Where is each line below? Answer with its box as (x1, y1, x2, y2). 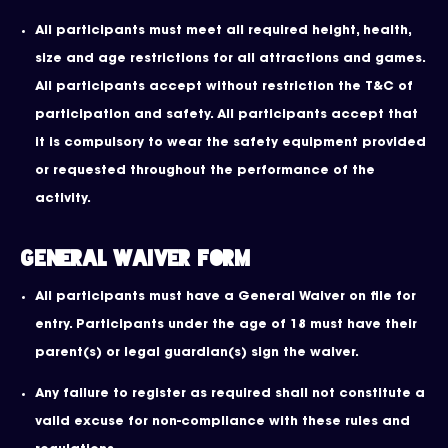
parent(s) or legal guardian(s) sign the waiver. (35, 347, 359, 359)
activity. (35, 193, 91, 205)
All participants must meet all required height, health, (35, 25, 411, 37)
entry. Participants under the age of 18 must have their (35, 319, 417, 331)
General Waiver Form (20, 247, 251, 270)
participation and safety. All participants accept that (35, 109, 418, 121)
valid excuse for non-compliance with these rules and (35, 415, 410, 428)
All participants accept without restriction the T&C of (35, 81, 413, 93)
